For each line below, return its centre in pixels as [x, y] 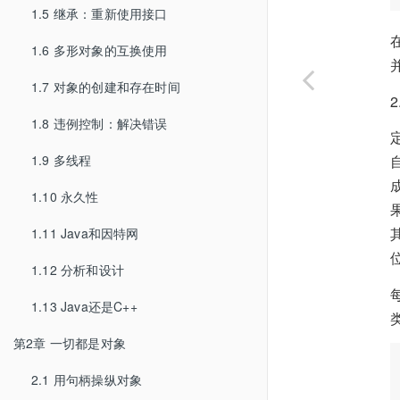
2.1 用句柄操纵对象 [87, 379]
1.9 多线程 [62, 160]
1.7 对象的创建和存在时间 [106, 87]
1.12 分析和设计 [78, 270]
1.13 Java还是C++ [84, 306]
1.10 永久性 [65, 196]
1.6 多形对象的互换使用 [100, 50]
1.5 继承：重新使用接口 [100, 13]
